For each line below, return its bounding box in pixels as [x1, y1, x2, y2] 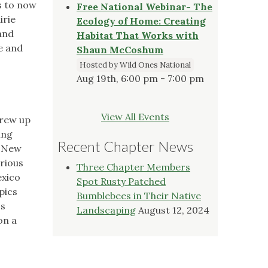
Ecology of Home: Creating [77, 14, 206, 27]
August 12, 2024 [138, 203, 209, 216]
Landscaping [77, 203, 136, 216]
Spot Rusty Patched [77, 175, 166, 187]
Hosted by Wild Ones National [80, 59, 191, 70]
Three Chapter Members [77, 160, 190, 173]
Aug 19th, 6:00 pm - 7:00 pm [77, 72, 204, 84]
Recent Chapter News [57, 137, 193, 155]
